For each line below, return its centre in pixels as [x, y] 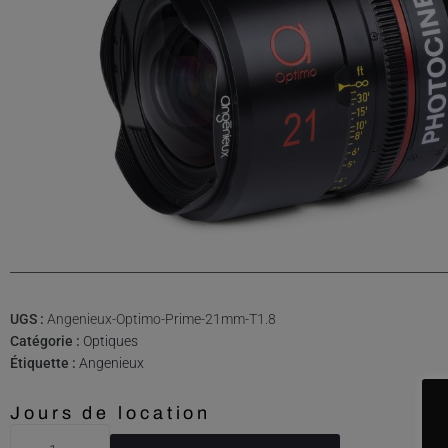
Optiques [110, 340]
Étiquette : [44, 362]
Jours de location [111, 412]
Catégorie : [46, 340]
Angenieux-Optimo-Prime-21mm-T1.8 [161, 318]
